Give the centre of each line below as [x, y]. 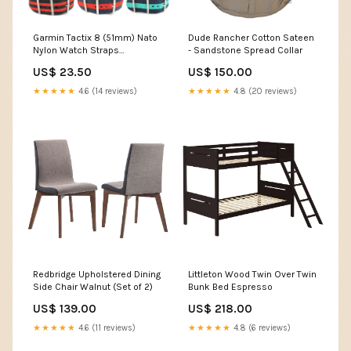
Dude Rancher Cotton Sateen [251, 37]
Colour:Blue [58, 62]
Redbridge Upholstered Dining [97, 274]
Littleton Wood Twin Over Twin [252, 274]
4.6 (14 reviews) [107, 91]
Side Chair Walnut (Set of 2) [93, 286]
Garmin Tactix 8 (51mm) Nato [95, 37]
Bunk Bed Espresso [230, 286]
